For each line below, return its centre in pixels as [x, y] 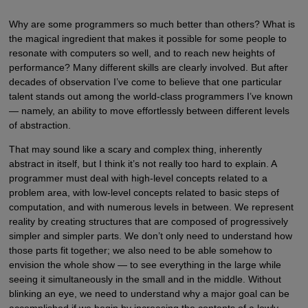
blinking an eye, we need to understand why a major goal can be [149, 294]
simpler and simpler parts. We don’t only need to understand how [150, 236]
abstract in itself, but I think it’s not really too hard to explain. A [142, 164]
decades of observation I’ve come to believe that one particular [145, 82]
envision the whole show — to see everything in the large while [145, 265]
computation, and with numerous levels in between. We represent [151, 207]
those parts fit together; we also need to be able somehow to [140, 251]
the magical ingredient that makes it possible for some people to [147, 39]
